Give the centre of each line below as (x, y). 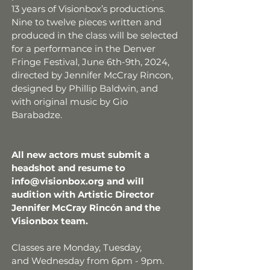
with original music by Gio (70, 102)
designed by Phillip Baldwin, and (85, 88)
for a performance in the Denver (83, 49)
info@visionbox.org (58, 181)
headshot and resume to (68, 168)
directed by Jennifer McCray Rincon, (92, 75)
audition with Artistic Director (83, 194)
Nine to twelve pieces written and (86, 22)
